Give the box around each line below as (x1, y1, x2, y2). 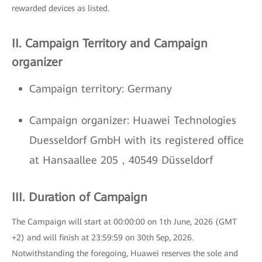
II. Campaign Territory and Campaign (12, 36, 208, 50)
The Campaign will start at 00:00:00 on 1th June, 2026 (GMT (12, 217, 237, 226)
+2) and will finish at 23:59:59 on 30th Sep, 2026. (12, 233, 194, 242)
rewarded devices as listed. (12, 4, 109, 13)
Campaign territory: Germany (29, 82, 172, 95)
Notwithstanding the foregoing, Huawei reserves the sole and (12, 249, 238, 258)
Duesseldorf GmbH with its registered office (29, 134, 244, 146)
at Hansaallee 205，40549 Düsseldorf (29, 154, 213, 166)
